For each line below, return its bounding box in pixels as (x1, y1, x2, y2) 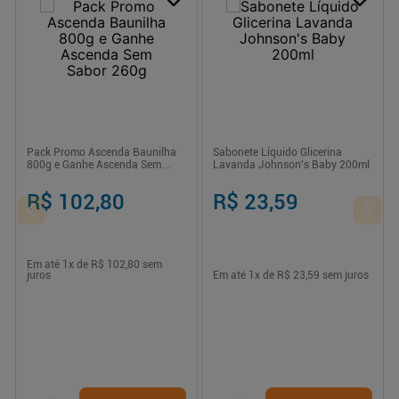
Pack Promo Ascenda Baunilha (27, 146, 176, 159)
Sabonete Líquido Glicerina (213, 146, 342, 159)
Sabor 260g (27, 171, 83, 184)
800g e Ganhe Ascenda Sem (27, 159, 161, 172)
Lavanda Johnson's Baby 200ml (213, 159, 370, 172)
